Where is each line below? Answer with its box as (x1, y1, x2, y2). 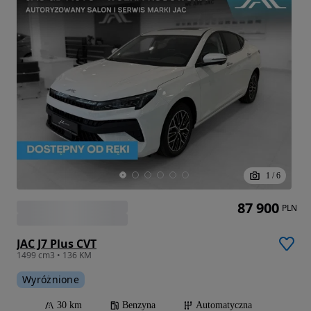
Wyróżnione (22, 273, 79, 287)
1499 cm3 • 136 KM (17, 249, 92, 262)
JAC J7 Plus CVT (17, 236, 96, 252)
